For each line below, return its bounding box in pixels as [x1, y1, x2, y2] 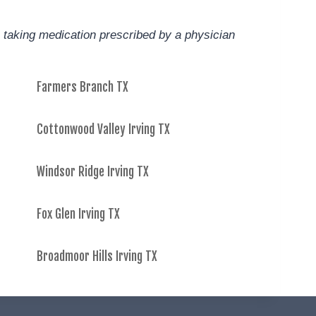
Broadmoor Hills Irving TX [37, 249, 157, 264]
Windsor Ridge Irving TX [37, 164, 149, 179]
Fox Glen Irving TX [37, 207, 120, 221]
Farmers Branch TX [37, 80, 128, 95]
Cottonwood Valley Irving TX [37, 122, 170, 137]
